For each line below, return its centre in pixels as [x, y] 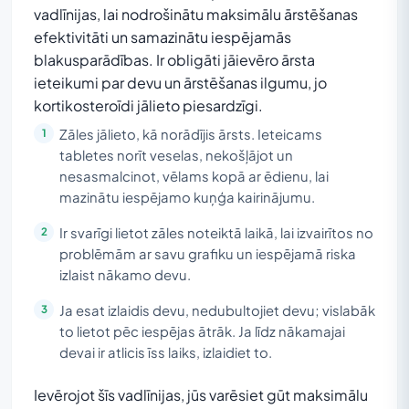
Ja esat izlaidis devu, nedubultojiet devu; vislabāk [217, 310]
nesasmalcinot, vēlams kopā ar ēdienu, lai [194, 176]
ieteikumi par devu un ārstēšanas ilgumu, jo [180, 82]
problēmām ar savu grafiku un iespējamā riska [208, 253]
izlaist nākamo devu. [125, 274]
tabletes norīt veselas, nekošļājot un [176, 155]
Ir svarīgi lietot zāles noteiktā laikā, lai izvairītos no [216, 232]
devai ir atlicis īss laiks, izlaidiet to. [166, 352]
